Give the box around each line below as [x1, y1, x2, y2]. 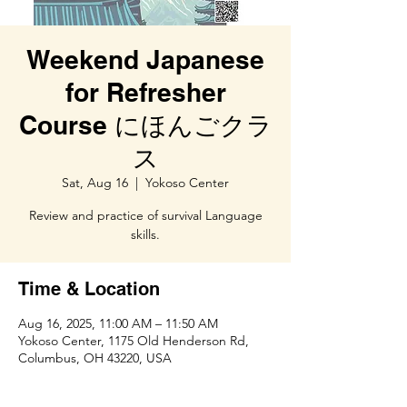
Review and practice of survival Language [28, 207, 263, 223]
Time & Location [18, 278, 160, 300]
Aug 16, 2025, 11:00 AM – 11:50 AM [18, 315, 218, 332]
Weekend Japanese [26, 45, 264, 74]
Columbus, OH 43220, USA [18, 350, 172, 366]
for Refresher [65, 77, 226, 107]
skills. [131, 226, 160, 243]
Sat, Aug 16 [62, 174, 128, 191]
